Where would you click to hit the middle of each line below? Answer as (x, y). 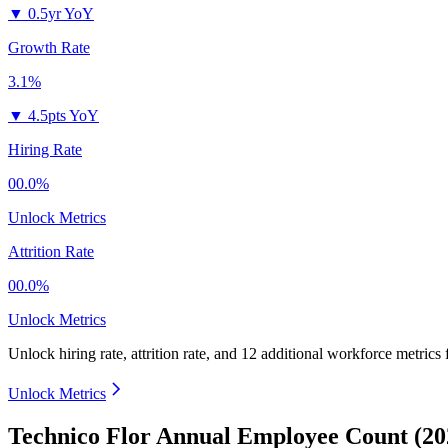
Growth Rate (49, 48)
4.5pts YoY (63, 116)
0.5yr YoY (61, 14)
